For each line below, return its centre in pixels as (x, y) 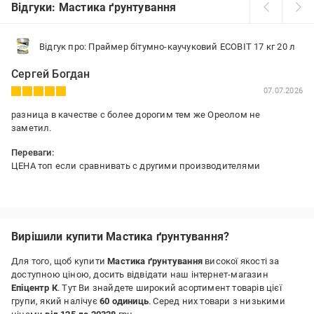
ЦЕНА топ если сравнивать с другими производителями (136, 166)
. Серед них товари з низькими (217, 301)
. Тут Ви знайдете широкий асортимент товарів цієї (170, 288)
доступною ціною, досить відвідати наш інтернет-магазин (140, 274)
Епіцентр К (34, 288)
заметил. (32, 128)
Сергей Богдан (51, 74)
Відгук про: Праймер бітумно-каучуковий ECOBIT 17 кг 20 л (168, 46)
